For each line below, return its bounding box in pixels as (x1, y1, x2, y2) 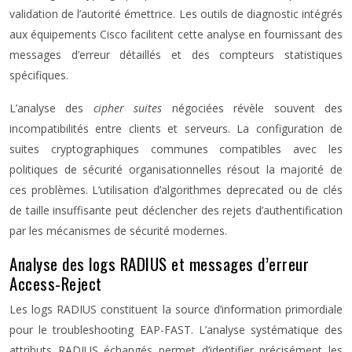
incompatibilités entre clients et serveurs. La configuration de (9, 121, 343, 136)
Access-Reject (9, 271, 102, 295)
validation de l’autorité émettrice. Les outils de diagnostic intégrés (9, 6, 343, 21)
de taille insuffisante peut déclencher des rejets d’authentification (9, 203, 343, 218)
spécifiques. (9, 68, 68, 82)
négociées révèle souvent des (171, 101, 343, 115)
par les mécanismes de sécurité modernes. (9, 223, 227, 238)
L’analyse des (9, 101, 93, 115)
